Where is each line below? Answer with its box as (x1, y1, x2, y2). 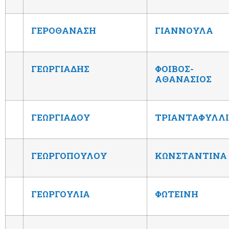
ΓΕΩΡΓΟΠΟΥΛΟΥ (31, 149, 107, 162)
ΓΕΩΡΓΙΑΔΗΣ (31, 62, 89, 75)
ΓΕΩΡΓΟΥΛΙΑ (31, 188, 90, 200)
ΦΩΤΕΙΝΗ (155, 188, 198, 200)
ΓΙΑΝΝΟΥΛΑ (155, 24, 213, 36)
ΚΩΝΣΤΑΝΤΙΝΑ (155, 149, 227, 162)
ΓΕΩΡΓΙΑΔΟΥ (31, 111, 90, 123)
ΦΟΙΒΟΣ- (155, 62, 194, 75)
